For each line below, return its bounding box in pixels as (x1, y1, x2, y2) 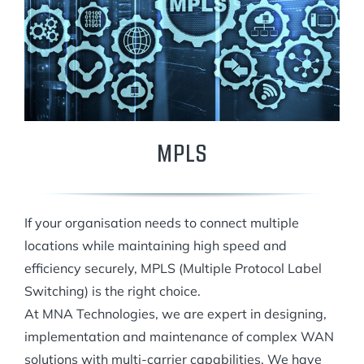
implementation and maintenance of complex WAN (24, 327, 334, 344)
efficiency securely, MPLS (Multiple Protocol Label (24, 259, 322, 276)
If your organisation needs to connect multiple (24, 214, 299, 231)
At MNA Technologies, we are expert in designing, (24, 305, 327, 322)
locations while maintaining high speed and (24, 236, 287, 253)
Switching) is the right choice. (24, 282, 201, 299)
